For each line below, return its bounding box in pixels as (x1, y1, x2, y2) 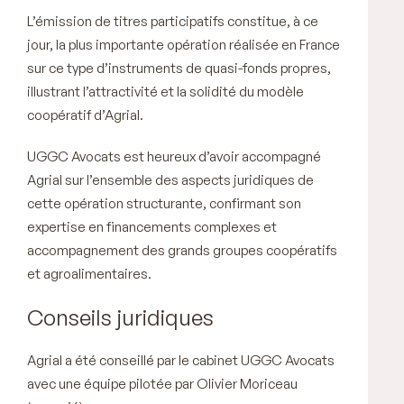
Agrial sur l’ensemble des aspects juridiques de (27, 170, 314, 188)
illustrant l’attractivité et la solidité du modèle (27, 82, 304, 100)
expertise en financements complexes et (27, 217, 277, 235)
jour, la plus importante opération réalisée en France (27, 35, 340, 53)
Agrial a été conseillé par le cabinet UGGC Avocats (27, 351, 335, 369)
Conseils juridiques (27, 303, 214, 331)
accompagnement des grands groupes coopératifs (27, 241, 337, 259)
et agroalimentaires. (27, 264, 151, 282)
